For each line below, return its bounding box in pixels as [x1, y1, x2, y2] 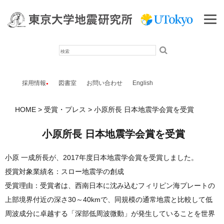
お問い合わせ [86, 79, 122, 86]
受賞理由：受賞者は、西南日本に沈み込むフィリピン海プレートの [5, 181, 215, 190]
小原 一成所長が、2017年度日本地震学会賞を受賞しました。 [5, 153, 198, 162]
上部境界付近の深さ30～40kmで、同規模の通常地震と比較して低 [5, 195, 212, 204]
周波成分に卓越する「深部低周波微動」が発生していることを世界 [5, 209, 215, 218]
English [132, 79, 153, 86]
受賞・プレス [44, 105, 86, 114]
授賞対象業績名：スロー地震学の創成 [5, 167, 124, 176]
